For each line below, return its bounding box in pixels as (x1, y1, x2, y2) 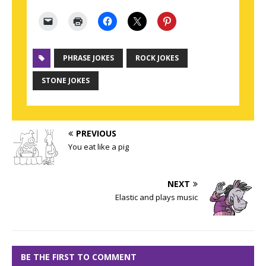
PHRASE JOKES (63, 52, 114, 63)
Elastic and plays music (115, 191, 198, 202)
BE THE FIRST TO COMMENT (21, 251, 137, 262)
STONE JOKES (42, 75, 90, 85)
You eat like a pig (68, 141, 129, 152)
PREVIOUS (76, 127, 116, 139)
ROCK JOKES (135, 52, 179, 63)
